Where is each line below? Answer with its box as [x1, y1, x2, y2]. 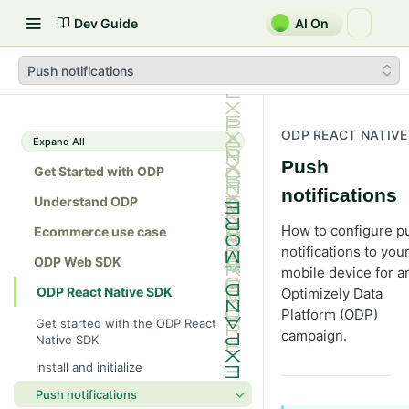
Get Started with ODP [34, 163, 164, 179]
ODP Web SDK [34, 254, 121, 269]
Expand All [33, 135, 85, 148]
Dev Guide [74, 15, 138, 31]
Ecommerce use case [34, 224, 166, 239]
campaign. [281, 327, 347, 344]
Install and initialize [36, 359, 142, 374]
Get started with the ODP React [36, 315, 216, 330]
